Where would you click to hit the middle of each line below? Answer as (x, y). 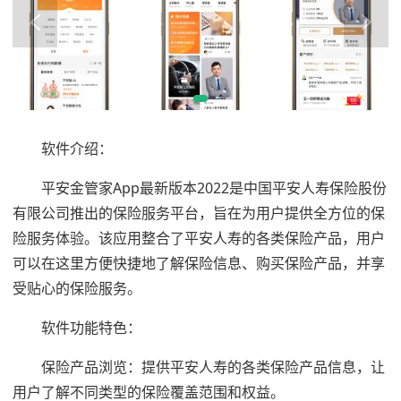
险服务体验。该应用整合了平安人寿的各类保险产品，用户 (199, 239)
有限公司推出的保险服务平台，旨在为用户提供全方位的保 (199, 213)
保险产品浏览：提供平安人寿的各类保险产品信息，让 (199, 367)
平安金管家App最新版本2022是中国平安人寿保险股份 (200, 188)
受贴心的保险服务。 (77, 289)
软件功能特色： (77, 328)
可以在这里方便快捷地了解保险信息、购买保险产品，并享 (199, 264)
